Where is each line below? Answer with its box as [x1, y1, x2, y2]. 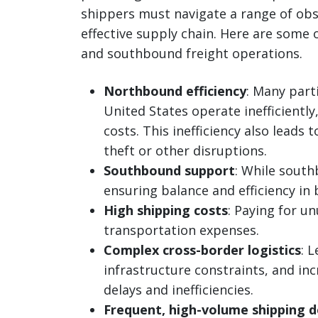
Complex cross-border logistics [104, 241, 301, 259]
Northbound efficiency [104, 82, 246, 100]
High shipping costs [104, 202, 228, 219]
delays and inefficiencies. [104, 281, 256, 299]
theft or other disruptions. [104, 142, 267, 160]
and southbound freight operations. [81, 45, 302, 62]
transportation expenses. [104, 221, 259, 239]
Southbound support [104, 162, 235, 180]
